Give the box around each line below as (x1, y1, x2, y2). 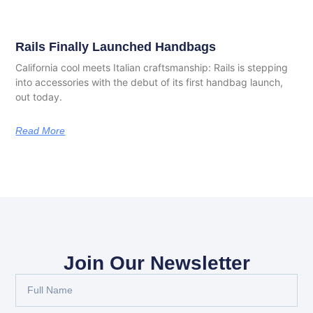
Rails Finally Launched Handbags (15, 40, 217, 54)
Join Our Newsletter (63, 252, 250, 275)
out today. (15, 91, 63, 103)
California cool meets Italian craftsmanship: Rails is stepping (15, 61, 289, 74)
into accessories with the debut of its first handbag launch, (15, 76, 284, 89)
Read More (15, 125, 66, 137)
